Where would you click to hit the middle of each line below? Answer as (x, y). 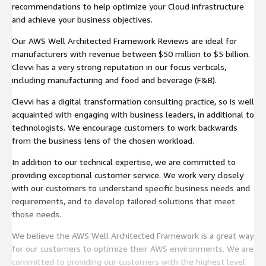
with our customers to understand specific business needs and (131, 188)
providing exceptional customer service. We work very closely (128, 175)
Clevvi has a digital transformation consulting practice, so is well (133, 101)
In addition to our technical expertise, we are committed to (124, 161)
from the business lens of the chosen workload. (103, 140)
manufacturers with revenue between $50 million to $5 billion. (131, 53)
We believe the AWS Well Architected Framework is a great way (133, 235)
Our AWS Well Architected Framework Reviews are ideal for (124, 40)
